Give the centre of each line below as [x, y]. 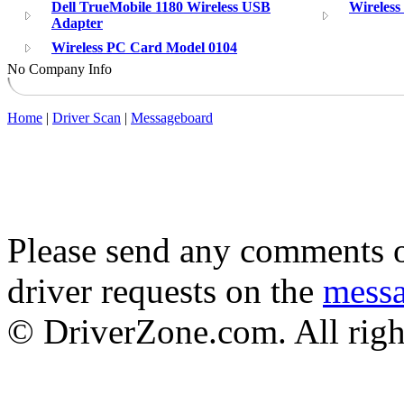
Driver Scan [87, 117]
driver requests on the [165, 290]
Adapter [77, 23]
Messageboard [172, 117]
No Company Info [60, 69]
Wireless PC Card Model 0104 [144, 47]
